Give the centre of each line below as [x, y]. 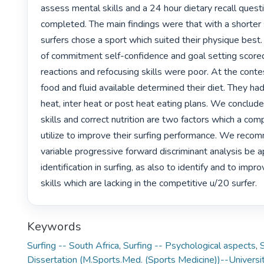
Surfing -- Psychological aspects [189, 245]
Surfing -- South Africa [73, 245]
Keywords [54, 226]
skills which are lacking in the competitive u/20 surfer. [150, 184]
